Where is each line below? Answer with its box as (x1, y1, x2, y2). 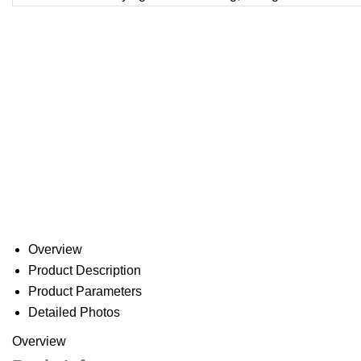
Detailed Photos (28, 305, 120, 320)
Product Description (28, 263, 141, 278)
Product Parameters (28, 284, 142, 299)
